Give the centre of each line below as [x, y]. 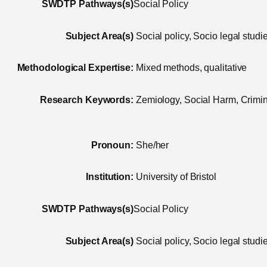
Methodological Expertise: [75, 68]
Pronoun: [112, 145]
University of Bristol [176, 177]
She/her [152, 145]
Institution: [110, 177]
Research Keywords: [86, 100]
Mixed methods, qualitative [191, 68]
